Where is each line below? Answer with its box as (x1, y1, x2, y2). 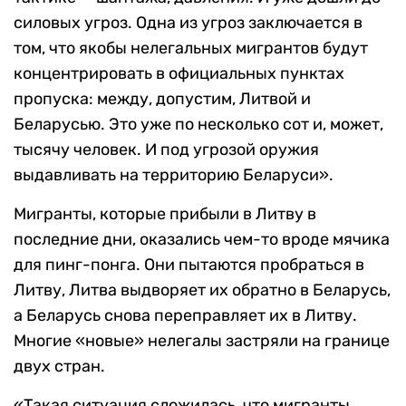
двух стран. (14, 356, 105, 377)
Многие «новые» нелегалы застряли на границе (14, 331, 390, 352)
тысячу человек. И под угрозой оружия (14, 140, 319, 160)
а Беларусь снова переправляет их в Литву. (14, 305, 357, 326)
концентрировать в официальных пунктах (14, 63, 344, 84)
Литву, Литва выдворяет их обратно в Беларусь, (14, 280, 391, 301)
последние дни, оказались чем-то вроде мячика (14, 229, 390, 250)
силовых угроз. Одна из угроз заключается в (14, 13, 362, 34)
